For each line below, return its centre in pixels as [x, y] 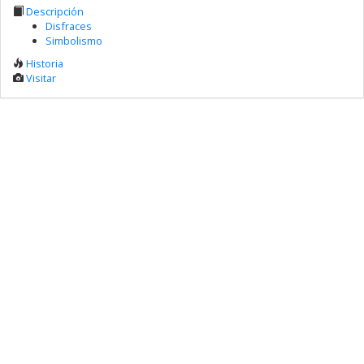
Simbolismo [74, 40]
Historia [45, 63]
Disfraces [69, 26]
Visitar [41, 78]
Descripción [55, 11]
